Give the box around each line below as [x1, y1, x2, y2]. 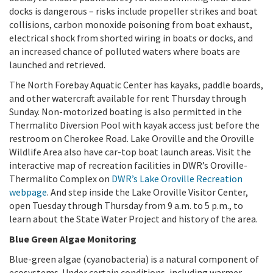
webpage [9, 185, 47, 198]
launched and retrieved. [9, 58, 105, 71]
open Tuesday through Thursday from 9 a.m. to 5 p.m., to [9, 199, 243, 211]
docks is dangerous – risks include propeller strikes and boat [9, 4, 258, 17]
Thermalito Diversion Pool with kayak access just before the [9, 118, 260, 131]
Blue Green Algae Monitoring [9, 232, 136, 245]
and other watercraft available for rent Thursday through [9, 91, 246, 104]
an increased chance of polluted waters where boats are [9, 44, 240, 57]
